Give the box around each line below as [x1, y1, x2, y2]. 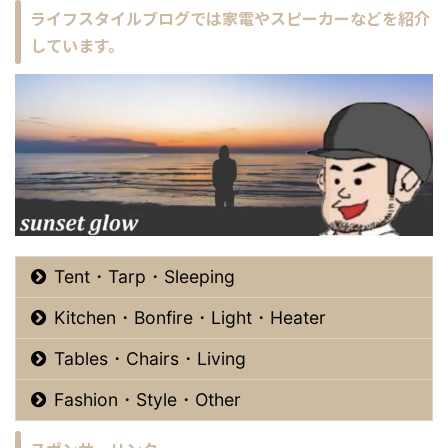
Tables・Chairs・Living [54, 348, 246, 370]
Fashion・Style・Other [54, 389, 241, 411]
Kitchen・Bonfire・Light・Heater [54, 307, 326, 329]
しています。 [30, 32, 124, 57]
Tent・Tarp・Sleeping [54, 266, 235, 288]
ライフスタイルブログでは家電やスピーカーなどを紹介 [30, 5, 430, 30]
